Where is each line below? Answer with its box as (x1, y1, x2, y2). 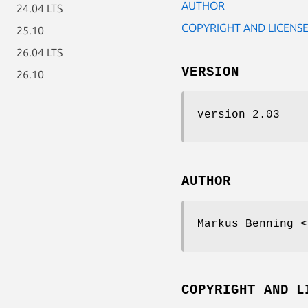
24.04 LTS (16, 2, 63, 14)
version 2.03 (197, 108, 280, 121)
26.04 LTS (16, 46, 63, 58)
